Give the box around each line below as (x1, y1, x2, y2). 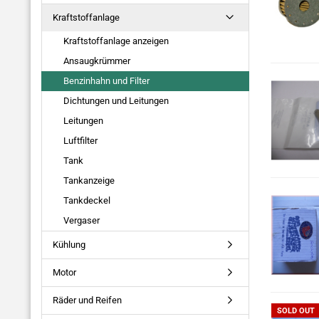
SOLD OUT (277, 306, 315, 315)
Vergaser (63, 215, 100, 226)
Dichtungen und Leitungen (63, 95, 169, 106)
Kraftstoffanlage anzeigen (63, 36, 169, 46)
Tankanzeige (63, 175, 115, 186)
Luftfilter (63, 135, 98, 146)
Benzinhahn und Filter (63, 75, 150, 86)
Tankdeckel (63, 195, 110, 206)
